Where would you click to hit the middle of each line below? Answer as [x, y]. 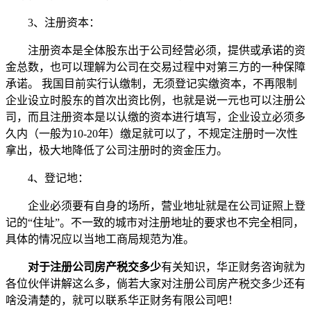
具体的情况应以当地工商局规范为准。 [100, 239]
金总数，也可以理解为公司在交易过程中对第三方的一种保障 [155, 67]
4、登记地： [47, 178]
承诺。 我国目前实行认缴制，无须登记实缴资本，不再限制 [151, 83]
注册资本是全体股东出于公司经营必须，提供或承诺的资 [155, 50]
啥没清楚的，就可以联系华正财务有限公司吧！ [122, 300]
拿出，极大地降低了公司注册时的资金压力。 [117, 150]
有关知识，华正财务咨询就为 [233, 267]
